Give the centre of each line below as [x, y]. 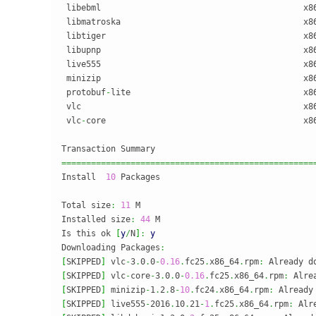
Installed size [96, 219]
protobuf [84, 92]
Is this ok [89, 233]
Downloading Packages [111, 248]
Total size [86, 205]
